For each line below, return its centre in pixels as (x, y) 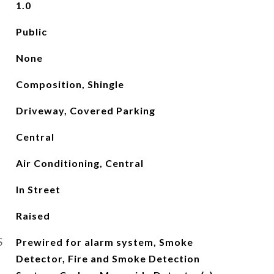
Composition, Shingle (70, 84)
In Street (38, 189)
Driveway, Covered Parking (85, 110)
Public (31, 31)
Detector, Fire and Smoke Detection (108, 258)
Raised (33, 216)
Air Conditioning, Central (80, 163)
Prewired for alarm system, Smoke (104, 242)
